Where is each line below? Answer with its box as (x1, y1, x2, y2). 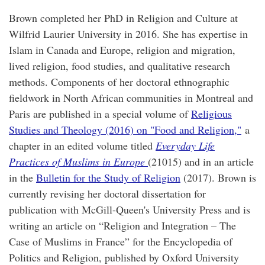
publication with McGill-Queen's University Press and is (9, 202, 250, 217)
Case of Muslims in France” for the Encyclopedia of (9, 234, 232, 249)
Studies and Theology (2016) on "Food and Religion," (9, 122, 241, 137)
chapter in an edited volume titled (9, 138, 156, 153)
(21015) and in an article (148, 154, 254, 169)
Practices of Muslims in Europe (9, 154, 145, 169)
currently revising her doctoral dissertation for (9, 186, 206, 201)
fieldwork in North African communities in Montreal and (9, 91, 253, 105)
